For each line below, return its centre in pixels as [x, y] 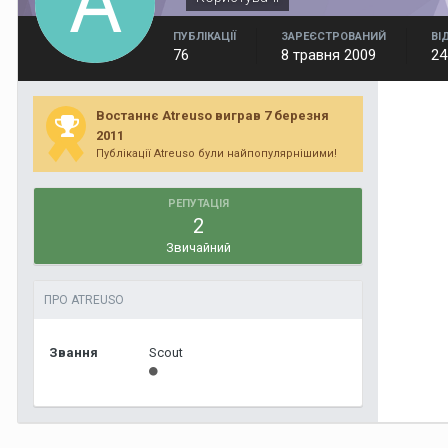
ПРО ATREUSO [84, 300]
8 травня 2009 [328, 55]
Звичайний [198, 247]
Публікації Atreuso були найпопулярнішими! [216, 153]
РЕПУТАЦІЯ [198, 203]
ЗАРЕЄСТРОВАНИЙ [333, 36]
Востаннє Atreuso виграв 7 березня [212, 115]
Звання [73, 352]
